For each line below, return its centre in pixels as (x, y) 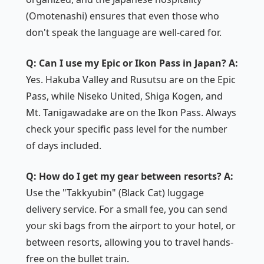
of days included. (64, 146)
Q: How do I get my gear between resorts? (124, 176)
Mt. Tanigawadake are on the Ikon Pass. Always (131, 113)
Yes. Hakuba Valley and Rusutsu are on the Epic (131, 80)
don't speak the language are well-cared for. (124, 33)
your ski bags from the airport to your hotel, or (131, 226)
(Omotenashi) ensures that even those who (123, 16)
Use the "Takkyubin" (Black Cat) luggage (115, 193)
